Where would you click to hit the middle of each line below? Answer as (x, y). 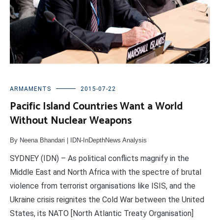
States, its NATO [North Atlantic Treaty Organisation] (102, 213)
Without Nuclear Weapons (71, 121)
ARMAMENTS (30, 89)
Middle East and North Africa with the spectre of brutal (106, 172)
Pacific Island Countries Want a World (96, 106)
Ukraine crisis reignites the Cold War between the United (107, 199)
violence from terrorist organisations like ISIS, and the (103, 186)
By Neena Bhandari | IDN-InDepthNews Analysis (78, 140)
